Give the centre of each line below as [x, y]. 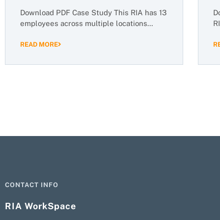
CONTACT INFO [32, 185]
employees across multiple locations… [87, 24]
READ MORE [39, 44]
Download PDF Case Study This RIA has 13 [93, 13]
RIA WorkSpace [41, 206]
